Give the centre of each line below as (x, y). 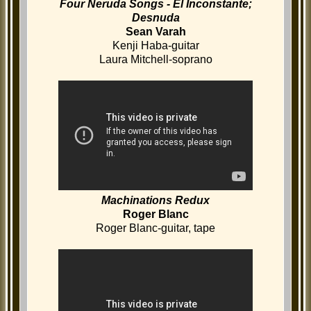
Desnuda (155, 18)
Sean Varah (155, 32)
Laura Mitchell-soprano (155, 60)
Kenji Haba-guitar (155, 46)
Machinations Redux (155, 201)
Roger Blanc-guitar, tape (155, 228)
